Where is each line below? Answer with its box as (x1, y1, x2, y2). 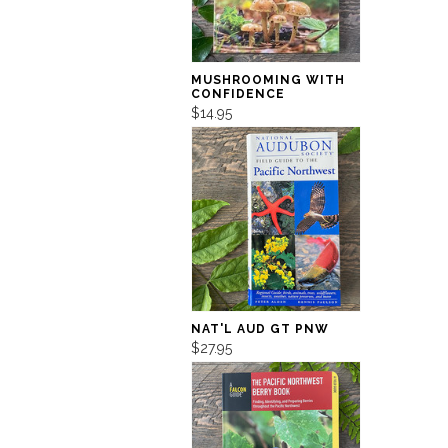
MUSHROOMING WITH (190, 73, 345, 88)
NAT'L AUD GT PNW (190, 321, 329, 336)
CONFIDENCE (190, 87, 285, 102)
